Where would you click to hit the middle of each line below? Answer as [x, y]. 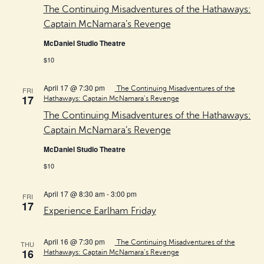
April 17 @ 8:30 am [74, 193]
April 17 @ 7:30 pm [74, 87]
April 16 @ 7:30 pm [74, 241]
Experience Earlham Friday [100, 211]
